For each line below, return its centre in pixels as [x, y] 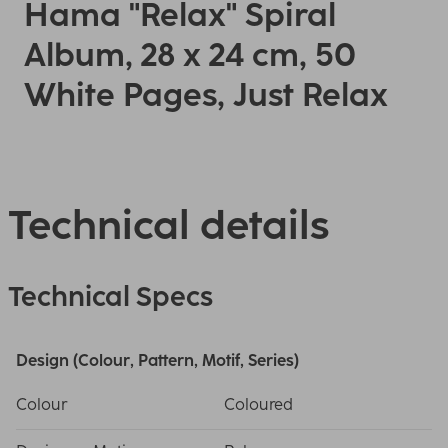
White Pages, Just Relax [206, 95]
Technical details [168, 225]
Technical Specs [110, 296]
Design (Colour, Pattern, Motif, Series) [157, 360]
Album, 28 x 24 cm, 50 [190, 55]
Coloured [258, 404]
